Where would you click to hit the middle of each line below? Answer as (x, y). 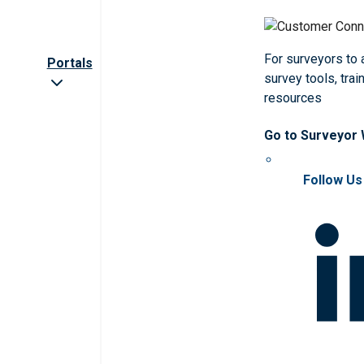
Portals (69, 63)
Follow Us (332, 180)
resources (293, 98)
